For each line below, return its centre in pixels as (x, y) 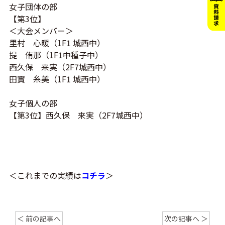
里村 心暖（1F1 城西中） (57, 42)
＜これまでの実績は (45, 175)
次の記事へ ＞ (186, 218)
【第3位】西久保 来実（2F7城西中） (78, 115)
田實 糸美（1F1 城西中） (57, 79)
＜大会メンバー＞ (41, 30)
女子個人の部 (33, 103)
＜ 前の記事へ (39, 218)
